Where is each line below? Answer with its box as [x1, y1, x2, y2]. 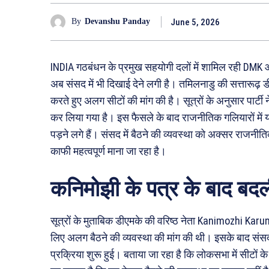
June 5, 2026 [171, 16, 220, 28]
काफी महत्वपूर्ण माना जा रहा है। [50, 144, 166, 157]
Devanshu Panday [85, 17, 150, 26]
